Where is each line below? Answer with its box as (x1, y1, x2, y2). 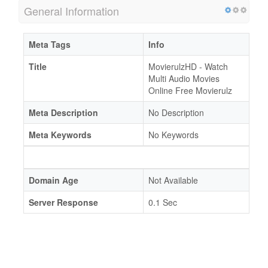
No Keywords (148, 129, 199, 141)
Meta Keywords (29, 129, 92, 141)
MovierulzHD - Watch (148, 60, 228, 72)
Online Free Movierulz (148, 84, 232, 96)
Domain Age (29, 174, 78, 186)
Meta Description (29, 106, 98, 118)
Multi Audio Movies (148, 72, 220, 84)
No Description (148, 106, 204, 118)
